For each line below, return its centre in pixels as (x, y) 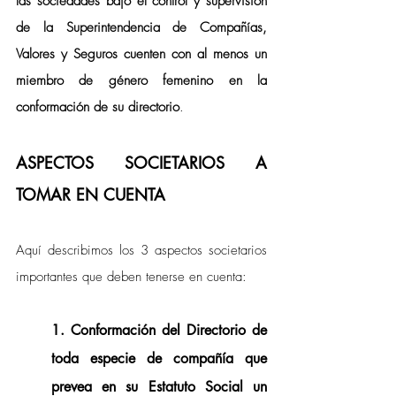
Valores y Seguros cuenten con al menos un (141, 54)
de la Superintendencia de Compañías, (141, 27)
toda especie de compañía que (159, 358)
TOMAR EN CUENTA (91, 194)
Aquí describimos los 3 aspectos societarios (141, 250)
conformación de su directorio (98, 107)
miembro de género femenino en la (141, 80)
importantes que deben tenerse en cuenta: (131, 277)
